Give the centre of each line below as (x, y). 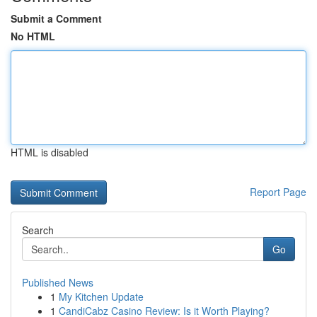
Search (38, 230)
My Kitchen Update (101, 296)
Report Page (278, 192)
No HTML (33, 36)
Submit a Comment (56, 18)
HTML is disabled (50, 152)
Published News (58, 282)
